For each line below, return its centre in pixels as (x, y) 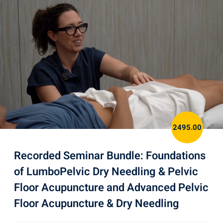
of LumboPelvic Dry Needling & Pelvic (106, 172)
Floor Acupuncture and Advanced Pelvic (111, 188)
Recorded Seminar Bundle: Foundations (110, 156)
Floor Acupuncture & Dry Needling (97, 204)
